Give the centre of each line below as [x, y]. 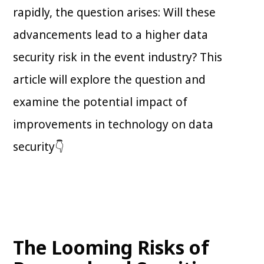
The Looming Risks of [111, 247]
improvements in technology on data [113, 125]
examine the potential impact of [100, 102]
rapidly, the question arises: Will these [115, 13]
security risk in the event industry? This [118, 57]
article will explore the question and [110, 80]
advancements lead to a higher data [111, 35]
